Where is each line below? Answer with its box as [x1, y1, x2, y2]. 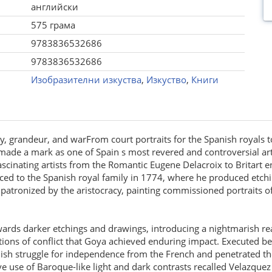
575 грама [30, 19, 75, 31]
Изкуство [146, 73, 186, 86]
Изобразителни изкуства [30, 73, 141, 86]
